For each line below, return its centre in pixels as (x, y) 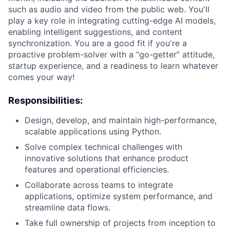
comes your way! (41, 77)
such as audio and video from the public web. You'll (109, 9)
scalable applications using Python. (93, 131)
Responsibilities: (45, 100)
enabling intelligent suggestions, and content (95, 32)
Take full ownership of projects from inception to (120, 223)
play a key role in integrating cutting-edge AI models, (112, 20)
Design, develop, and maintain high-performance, (121, 120)
